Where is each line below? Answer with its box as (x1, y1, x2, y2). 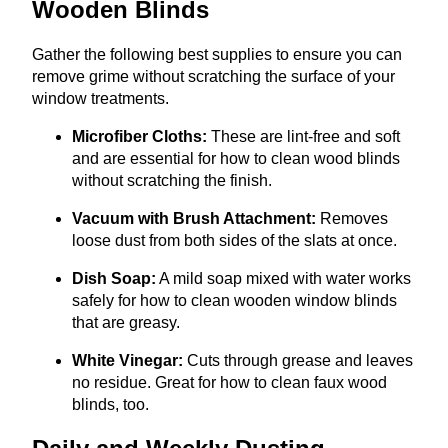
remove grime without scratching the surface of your (32, 67, 395, 85)
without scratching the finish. (72, 171, 272, 189)
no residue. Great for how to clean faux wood (72, 373, 387, 391)
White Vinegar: (72, 351, 183, 369)
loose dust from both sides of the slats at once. (72, 231, 397, 249)
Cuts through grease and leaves (183, 351, 413, 369)
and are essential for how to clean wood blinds (72, 149, 400, 167)
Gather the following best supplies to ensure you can (32, 45, 402, 63)
